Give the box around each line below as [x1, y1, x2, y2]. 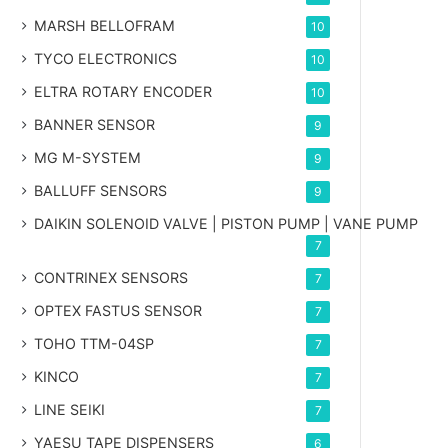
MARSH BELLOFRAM [34, 16, 176, 34]
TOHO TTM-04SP [34, 334, 155, 352]
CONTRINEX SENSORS [34, 268, 189, 286]
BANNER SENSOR [34, 115, 156, 133]
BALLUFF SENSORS [34, 181, 168, 199]
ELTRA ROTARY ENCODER [34, 82, 213, 100]
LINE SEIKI [34, 400, 106, 418]
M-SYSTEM [62, 148, 142, 166]
